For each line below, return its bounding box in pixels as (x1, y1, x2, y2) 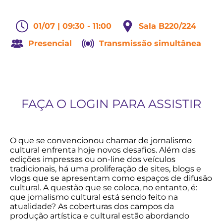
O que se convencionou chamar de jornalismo (10, 136, 192, 145)
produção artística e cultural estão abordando (10, 211, 189, 221)
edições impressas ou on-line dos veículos (10, 155, 175, 164)
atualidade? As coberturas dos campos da (10, 202, 174, 211)
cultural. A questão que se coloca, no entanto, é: (10, 183, 197, 192)
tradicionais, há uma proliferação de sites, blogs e (10, 164, 201, 173)
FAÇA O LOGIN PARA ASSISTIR (21, 97, 201, 111)
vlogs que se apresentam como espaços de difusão (10, 173, 212, 183)
